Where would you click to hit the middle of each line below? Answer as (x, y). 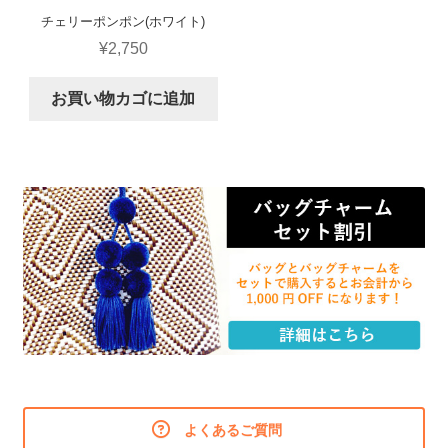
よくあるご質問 (233, 429)
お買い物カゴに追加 (123, 99)
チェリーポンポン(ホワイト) (123, 21)
